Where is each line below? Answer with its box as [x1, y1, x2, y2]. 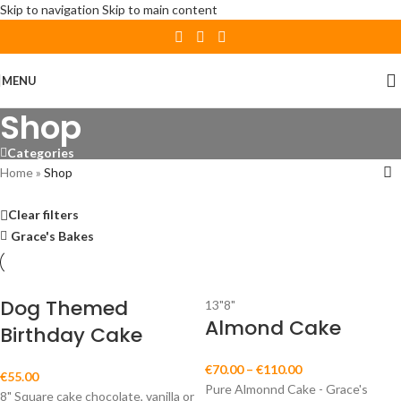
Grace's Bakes [11, 228, 95, 243]
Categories [7, 145, 74, 160]
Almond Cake [205, 314, 341, 342]
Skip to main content [102, 2, 218, 17]
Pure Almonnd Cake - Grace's [205, 381, 368, 397]
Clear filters [8, 207, 79, 223]
